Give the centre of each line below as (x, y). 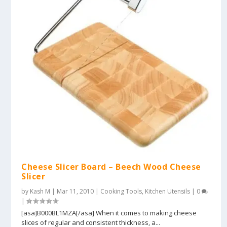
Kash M (40, 191)
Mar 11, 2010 (75, 191)
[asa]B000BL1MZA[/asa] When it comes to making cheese (109, 213)
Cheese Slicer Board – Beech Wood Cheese (111, 166)
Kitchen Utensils (168, 191)
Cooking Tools (121, 191)
